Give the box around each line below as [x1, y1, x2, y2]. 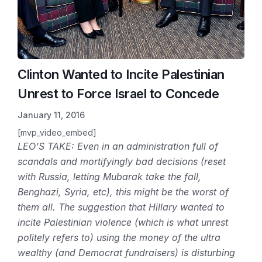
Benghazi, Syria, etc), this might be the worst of [18, 185, 229, 198]
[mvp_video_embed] [18, 127, 96, 137]
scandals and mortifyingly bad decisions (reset [18, 155, 226, 167]
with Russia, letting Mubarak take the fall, [18, 170, 201, 182]
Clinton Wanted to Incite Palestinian [18, 66, 225, 82]
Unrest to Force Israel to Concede [18, 85, 219, 101]
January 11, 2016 [18, 109, 85, 120]
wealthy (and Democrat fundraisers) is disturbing [18, 246, 235, 258]
